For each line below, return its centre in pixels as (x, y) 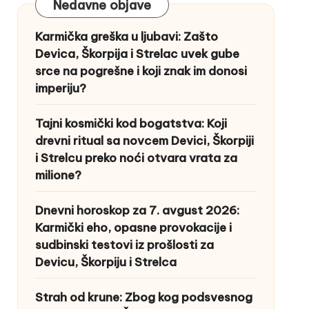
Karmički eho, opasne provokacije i (133, 227)
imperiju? (60, 88)
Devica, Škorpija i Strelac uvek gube (137, 53)
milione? (58, 175)
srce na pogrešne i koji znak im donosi (141, 71)
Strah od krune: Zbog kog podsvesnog (143, 297)
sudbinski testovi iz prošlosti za (124, 245)
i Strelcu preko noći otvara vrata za (136, 158)
